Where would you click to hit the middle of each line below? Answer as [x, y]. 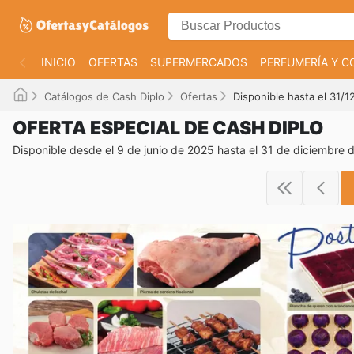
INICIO [58, 62]
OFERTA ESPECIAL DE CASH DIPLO [168, 128]
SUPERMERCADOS [199, 62]
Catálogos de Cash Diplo [104, 96]
